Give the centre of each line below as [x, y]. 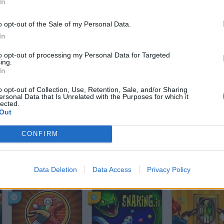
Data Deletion [55, 169]
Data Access [112, 169]
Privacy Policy [168, 169]
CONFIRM [40, 134]
